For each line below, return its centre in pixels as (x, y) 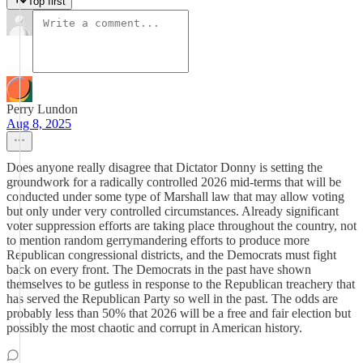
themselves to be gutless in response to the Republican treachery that (181, 284)
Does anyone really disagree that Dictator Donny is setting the (164, 167)
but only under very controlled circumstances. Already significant (173, 211)
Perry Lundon (42, 109)
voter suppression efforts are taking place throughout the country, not (181, 226)
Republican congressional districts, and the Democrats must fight (171, 255)
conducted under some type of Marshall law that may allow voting (175, 196)
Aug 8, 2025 (39, 124)
